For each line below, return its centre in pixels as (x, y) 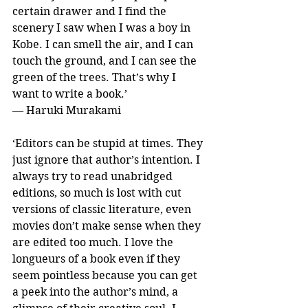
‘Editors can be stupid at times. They (109, 143)
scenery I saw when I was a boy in (103, 27)
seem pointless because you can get (106, 275)
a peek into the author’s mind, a (97, 291)
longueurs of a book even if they (98, 258)
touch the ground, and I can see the (106, 60)
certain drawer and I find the (91, 11)
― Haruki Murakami (67, 110)
